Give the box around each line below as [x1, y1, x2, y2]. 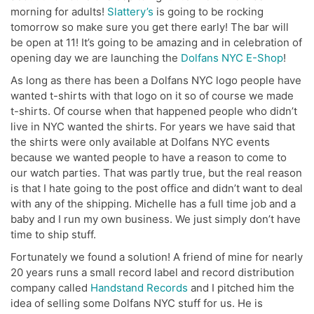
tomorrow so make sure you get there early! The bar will [11, 20, 289, 34]
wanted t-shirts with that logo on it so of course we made [11, 88, 294, 102]
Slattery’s [107, 4, 153, 18]
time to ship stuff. [11, 227, 96, 241]
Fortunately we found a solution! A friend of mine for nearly [11, 250, 303, 264]
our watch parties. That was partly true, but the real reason [11, 165, 302, 179]
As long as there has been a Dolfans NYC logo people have [11, 73, 301, 87]
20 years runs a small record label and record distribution [11, 265, 294, 279]
